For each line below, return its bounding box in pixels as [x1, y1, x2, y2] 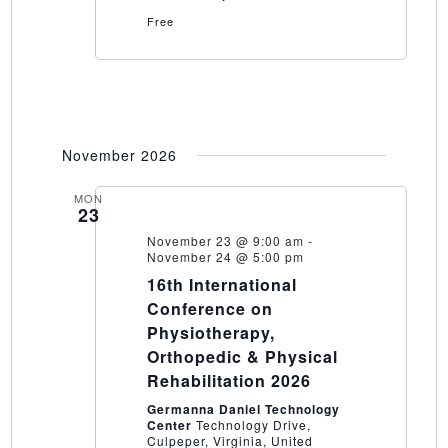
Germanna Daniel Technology [146, 400, 340, 419]
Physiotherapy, [146, 321, 275, 345]
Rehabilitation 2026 [146, 369, 311, 393]
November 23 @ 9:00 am [146, 232, 304, 250]
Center [146, 416, 196, 435]
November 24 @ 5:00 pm [146, 248, 304, 266]
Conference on [146, 297, 273, 321]
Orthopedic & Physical [146, 345, 338, 369]
